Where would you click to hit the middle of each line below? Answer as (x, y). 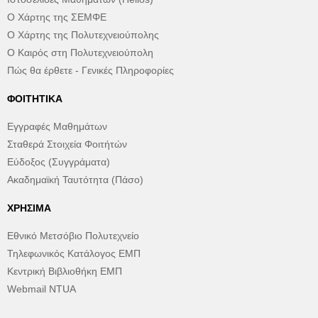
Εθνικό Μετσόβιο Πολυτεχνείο (73, 236)
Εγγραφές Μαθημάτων (57, 126)
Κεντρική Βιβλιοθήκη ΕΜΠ (65, 271)
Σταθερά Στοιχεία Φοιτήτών (67, 144)
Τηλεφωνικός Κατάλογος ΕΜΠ (74, 253)
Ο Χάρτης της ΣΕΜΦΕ (57, 17)
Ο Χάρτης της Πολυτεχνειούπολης (83, 35)
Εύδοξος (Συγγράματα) (59, 162)
